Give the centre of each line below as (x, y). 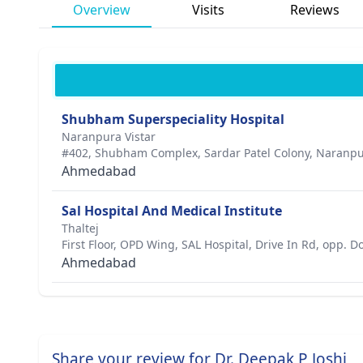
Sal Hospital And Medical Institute (172, 211)
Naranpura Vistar (109, 137)
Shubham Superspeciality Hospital (173, 119)
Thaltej (80, 228)
